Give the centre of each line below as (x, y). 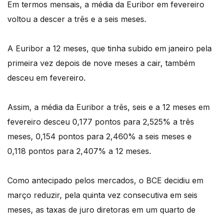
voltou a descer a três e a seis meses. (77, 19)
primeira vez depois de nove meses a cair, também (101, 63)
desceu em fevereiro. (46, 77)
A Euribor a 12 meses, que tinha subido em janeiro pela (109, 48)
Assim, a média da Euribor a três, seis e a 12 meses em (109, 107)
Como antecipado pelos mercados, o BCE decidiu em (105, 180)
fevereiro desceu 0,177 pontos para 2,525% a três (101, 121)
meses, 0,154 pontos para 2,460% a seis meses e (99, 136)
